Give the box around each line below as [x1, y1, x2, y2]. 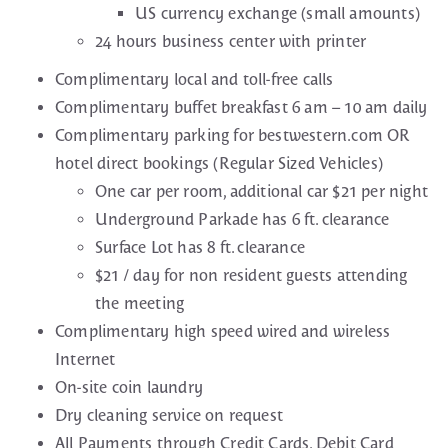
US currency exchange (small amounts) [135, 4, 421, 23]
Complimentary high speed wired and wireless [55, 322, 391, 341]
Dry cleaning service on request [55, 406, 284, 425]
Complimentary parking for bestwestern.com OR [55, 126, 411, 145]
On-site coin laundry [55, 378, 203, 397]
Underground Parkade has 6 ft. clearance [95, 210, 390, 229]
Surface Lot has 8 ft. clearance [95, 238, 306, 257]
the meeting [95, 294, 185, 313]
